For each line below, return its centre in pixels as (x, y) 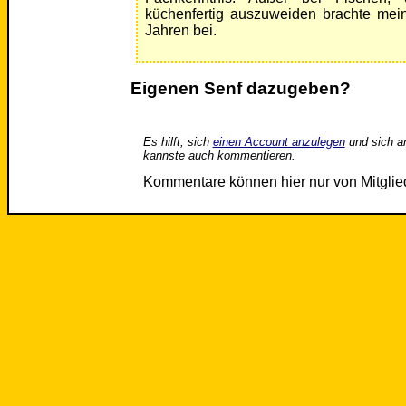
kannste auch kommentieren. (219, 155)
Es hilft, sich (178, 141)
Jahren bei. (180, 31)
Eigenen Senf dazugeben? (240, 89)
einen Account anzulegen (279, 141)
